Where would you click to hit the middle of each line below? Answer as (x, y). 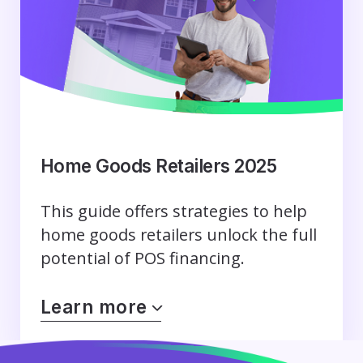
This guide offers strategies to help (173, 211)
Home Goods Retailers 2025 (158, 165)
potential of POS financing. (142, 258)
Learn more (94, 306)
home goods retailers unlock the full (178, 235)
